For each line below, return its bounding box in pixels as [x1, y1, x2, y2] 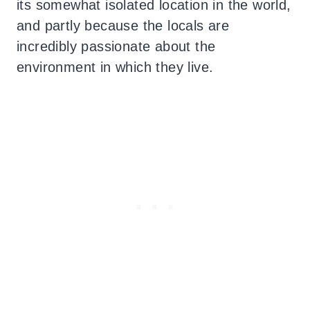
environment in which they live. [17, 60, 214, 75]
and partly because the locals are [17, 18, 230, 34]
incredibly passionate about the [17, 39, 216, 55]
